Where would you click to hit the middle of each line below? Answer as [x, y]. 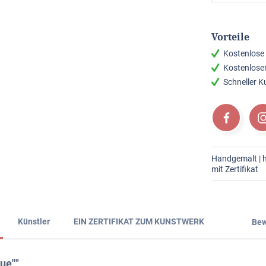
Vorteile [230, 37]
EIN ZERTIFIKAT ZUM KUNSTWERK [139, 222]
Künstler [34, 222]
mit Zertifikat [235, 170]
